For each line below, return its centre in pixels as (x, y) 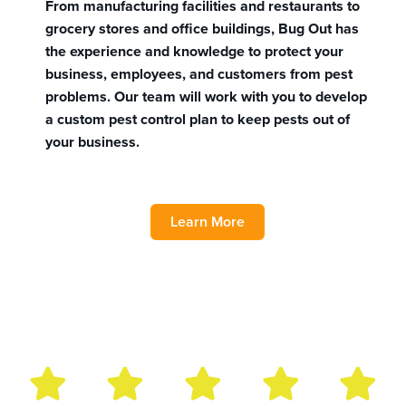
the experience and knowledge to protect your (194, 51)
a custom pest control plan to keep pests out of (198, 119)
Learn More (208, 221)
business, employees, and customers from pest (199, 73)
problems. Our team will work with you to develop (206, 96)
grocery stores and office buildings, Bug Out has (202, 28)
